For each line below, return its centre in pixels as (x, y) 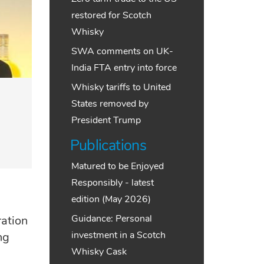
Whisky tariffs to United (121, 87)
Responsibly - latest (112, 183)
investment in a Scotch (118, 235)
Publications (108, 146)
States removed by (110, 104)
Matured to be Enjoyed (117, 166)
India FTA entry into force (124, 68)
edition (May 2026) (111, 199)
